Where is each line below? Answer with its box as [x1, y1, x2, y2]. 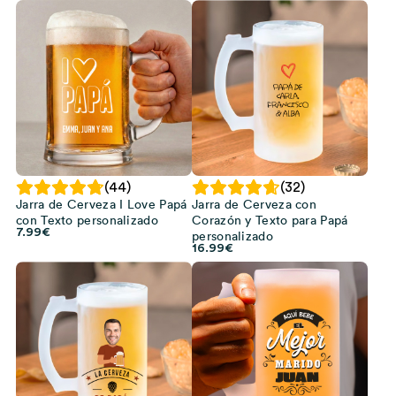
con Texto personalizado [16, 212, 158, 228]
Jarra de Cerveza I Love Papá [16, 196, 187, 212]
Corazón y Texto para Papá [192, 212, 348, 228]
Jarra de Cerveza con [192, 196, 317, 212]
